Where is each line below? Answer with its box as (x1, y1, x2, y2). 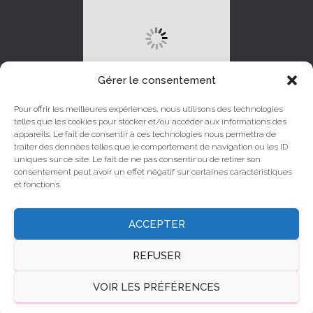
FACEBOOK (170, 201, 214, 210)
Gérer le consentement (97, 74, 216, 87)
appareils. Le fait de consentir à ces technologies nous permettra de (14, 129, 276, 139)
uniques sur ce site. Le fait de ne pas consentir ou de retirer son (14, 154, 261, 164)
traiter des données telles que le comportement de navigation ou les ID (14, 142, 288, 152)
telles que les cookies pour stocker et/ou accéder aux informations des (14, 117, 286, 126)
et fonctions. (14, 180, 61, 189)
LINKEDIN (103, 166, 140, 176)
